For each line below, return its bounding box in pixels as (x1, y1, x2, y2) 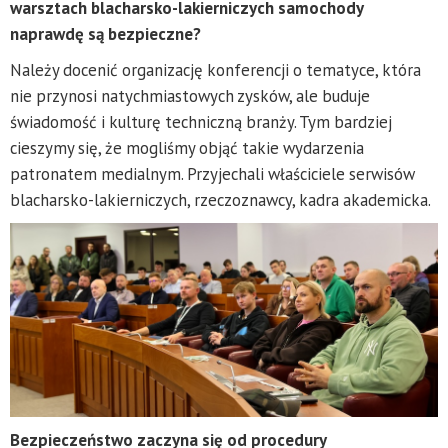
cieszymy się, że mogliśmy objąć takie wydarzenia (10, 137, 364, 160)
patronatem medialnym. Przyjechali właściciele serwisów (10, 163, 415, 186)
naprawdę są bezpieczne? (10, 23, 201, 46)
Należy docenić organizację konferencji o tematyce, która (10, 59, 421, 82)
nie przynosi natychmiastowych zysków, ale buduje (10, 85, 370, 108)
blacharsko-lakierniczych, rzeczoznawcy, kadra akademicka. (10, 189, 431, 212)
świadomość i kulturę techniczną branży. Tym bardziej (10, 111, 392, 134)
